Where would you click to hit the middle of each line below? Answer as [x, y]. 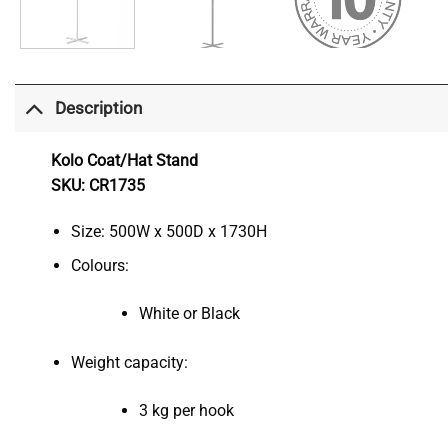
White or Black [189, 314]
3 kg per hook [186, 411]
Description [98, 108]
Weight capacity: [130, 362]
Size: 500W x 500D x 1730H [169, 231]
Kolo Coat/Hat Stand [125, 161]
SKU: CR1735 [98, 186]
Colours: [100, 265]
